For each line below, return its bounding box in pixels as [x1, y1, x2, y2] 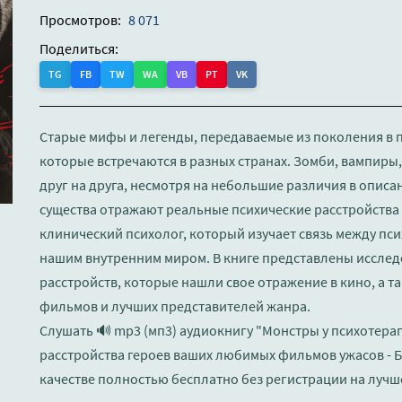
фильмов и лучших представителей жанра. [39, 297, 310, 316]
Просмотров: [39, 11, 121, 30]
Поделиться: [39, 39, 118, 58]
